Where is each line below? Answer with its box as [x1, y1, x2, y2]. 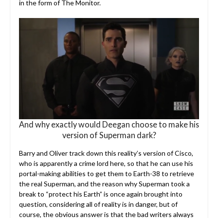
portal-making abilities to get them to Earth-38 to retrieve [18, 169, 194, 178]
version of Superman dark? [62, 130, 156, 140]
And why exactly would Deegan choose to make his [19, 120, 199, 129]
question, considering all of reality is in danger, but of [18, 200, 178, 209]
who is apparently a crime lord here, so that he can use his [18, 159, 193, 168]
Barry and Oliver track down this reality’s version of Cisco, [18, 149, 193, 158]
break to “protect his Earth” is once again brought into [18, 190, 182, 199]
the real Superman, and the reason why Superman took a [18, 180, 190, 188]
